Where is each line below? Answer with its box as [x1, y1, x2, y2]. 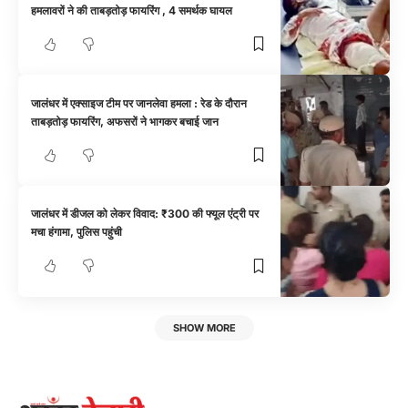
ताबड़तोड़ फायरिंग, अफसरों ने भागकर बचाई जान [31, 114, 219, 128]
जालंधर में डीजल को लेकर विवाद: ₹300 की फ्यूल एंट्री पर [31, 207, 260, 221]
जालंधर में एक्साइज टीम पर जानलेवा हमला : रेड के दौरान [31, 96, 248, 110]
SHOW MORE [172, 321, 236, 334]
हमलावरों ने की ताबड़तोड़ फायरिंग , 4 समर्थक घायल [31, 3, 233, 17]
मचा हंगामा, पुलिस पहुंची [31, 225, 123, 240]
